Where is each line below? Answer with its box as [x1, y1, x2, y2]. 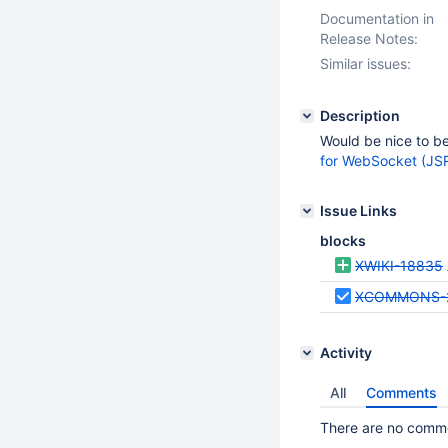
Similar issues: [320, 55, 411, 72]
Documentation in [320, 10, 434, 27]
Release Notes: [320, 30, 418, 47]
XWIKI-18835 [355, 257, 443, 274]
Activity [320, 344, 372, 361]
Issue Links [320, 202, 397, 219]
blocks [320, 232, 366, 249]
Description [320, 107, 400, 124]
